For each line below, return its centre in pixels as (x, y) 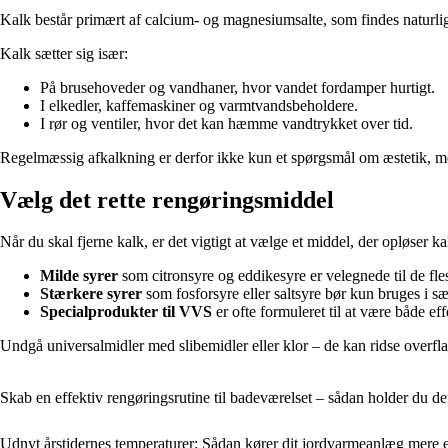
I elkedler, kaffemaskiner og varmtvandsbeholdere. (199, 105)
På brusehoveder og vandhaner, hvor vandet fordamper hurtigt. (237, 87)
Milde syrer (79, 276)
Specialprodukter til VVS (126, 312)
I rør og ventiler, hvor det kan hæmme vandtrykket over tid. (226, 123)
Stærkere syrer (91, 294)
